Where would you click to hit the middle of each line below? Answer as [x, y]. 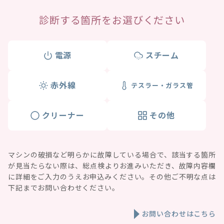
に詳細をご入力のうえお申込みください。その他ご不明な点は [112, 176]
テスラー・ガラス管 [162, 85]
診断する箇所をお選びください [112, 19]
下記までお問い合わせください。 [64, 187]
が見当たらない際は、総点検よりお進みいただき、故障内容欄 [112, 165]
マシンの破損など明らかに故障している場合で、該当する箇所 [112, 154]
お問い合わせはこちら [179, 213]
